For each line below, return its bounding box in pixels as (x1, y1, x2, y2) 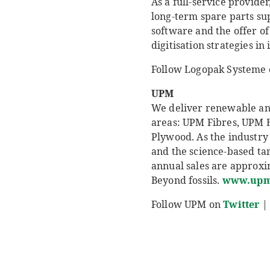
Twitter (223, 198, 260, 212)
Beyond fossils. (151, 174, 222, 187)
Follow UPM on (151, 198, 224, 212)
